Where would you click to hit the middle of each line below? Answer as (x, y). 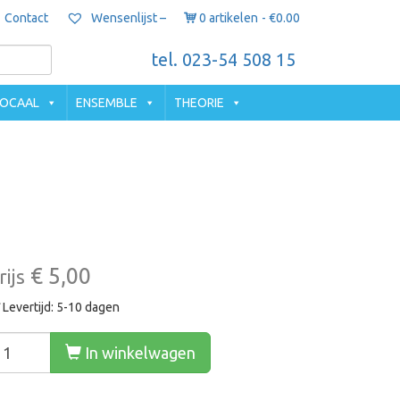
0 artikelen (229, 18)
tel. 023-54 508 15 (224, 60)
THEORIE (199, 103)
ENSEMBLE (107, 103)
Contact (26, 18)
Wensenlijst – (127, 18)
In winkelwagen (138, 353)
